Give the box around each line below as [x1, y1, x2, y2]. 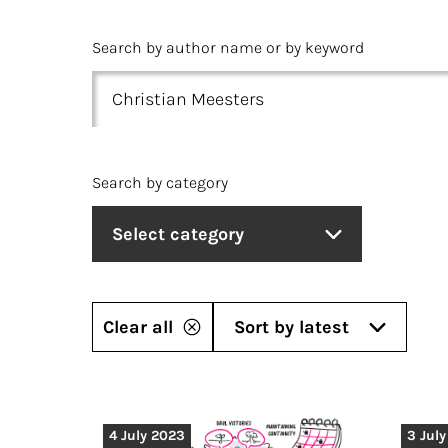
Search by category [92, 173, 228, 193]
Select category [112, 223, 244, 246]
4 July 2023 [109, 427, 185, 445]
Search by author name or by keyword [92, 38, 364, 57]
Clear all [103, 316, 173, 339]
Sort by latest [234, 316, 349, 339]
